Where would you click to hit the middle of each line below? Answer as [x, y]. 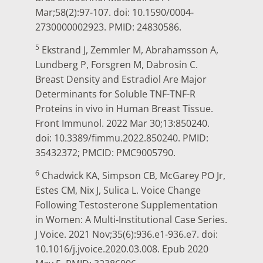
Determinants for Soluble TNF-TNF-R [115, 94]
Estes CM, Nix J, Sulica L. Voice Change [118, 190]
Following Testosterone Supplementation [127, 205]
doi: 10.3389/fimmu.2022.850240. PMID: [122, 138]
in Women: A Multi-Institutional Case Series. [131, 220]
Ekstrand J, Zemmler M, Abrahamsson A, [129, 50]
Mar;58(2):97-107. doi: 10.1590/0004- [114, 12]
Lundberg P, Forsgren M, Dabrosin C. [117, 65]
